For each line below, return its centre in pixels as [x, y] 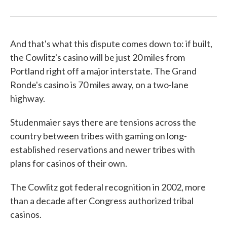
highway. [28, 98]
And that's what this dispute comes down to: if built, [111, 44]
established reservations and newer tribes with [103, 149]
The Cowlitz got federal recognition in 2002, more [108, 187]
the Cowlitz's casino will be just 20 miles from [98, 57]
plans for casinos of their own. [69, 163]
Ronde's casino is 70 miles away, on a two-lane [99, 85]
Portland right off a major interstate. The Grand [103, 71]
